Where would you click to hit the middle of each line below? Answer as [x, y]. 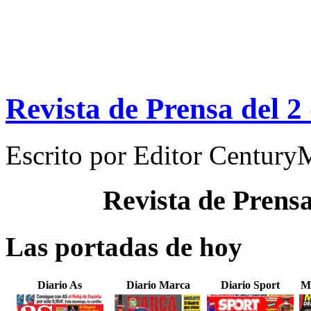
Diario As [60, 285]
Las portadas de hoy [124, 246]
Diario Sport [250, 285]
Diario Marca [158, 285]
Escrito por [69, 155]
